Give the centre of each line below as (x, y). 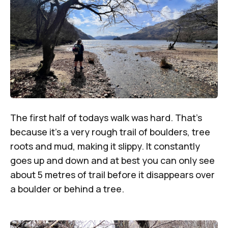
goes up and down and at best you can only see (112, 161)
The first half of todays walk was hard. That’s (106, 118)
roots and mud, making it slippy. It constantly (105, 146)
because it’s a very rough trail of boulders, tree (110, 132)
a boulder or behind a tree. (67, 189)
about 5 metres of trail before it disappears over (112, 175)
